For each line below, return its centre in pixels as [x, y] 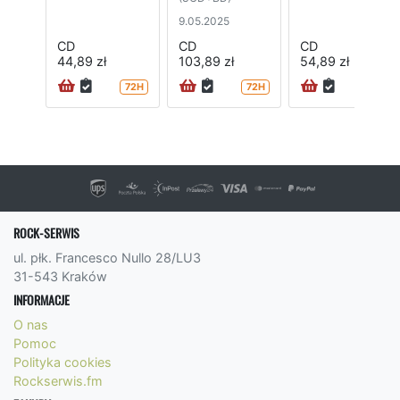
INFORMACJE [42, 300]
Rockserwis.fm [58, 381]
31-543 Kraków [60, 277]
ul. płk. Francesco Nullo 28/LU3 [107, 258]
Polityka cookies [62, 362]
